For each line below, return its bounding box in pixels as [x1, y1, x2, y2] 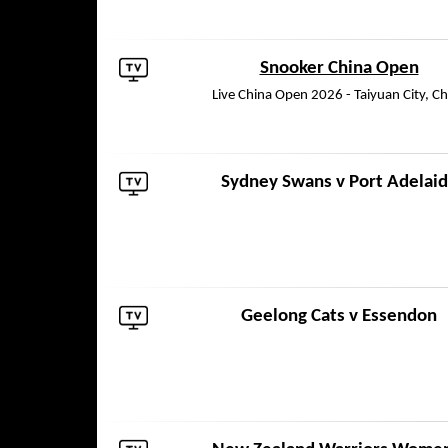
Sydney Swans [220, 173, 332, 192]
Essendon [362, 307, 437, 326]
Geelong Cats [241, 307, 345, 326]
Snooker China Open [259, 59, 419, 78]
